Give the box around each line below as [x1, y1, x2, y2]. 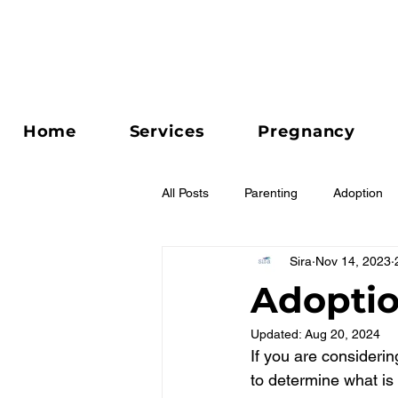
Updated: [251, 327, 305, 341]
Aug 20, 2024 [305, 327, 380, 341]
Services [129, 122, 205, 141]
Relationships [197, 256, 273, 271]
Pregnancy [258, 122, 356, 141]
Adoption [333, 185, 383, 200]
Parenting [244, 185, 298, 200]
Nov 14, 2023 [315, 253, 391, 268]
